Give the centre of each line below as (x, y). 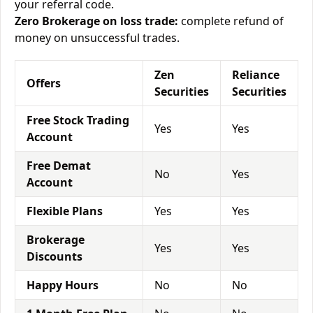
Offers (44, 83)
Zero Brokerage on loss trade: (96, 21)
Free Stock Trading (78, 120)
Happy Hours (63, 285)
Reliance (256, 75)
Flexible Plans (65, 211)
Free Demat (59, 166)
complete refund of (231, 21)
